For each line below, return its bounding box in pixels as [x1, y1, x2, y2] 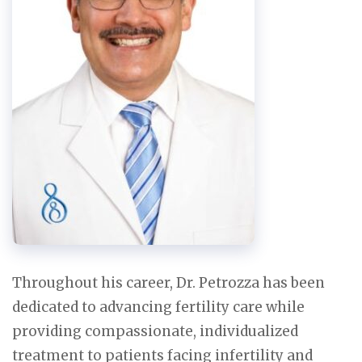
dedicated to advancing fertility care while [12, 298, 305, 316]
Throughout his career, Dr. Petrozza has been [12, 274, 325, 292]
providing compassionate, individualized [12, 322, 298, 340]
